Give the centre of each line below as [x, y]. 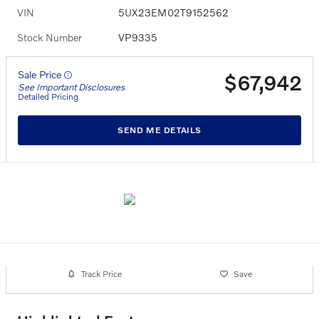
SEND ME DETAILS [159, 130]
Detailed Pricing [48, 96]
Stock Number [49, 37]
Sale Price [41, 74]
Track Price [101, 274]
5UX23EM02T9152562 [173, 12]
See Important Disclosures [71, 87]
